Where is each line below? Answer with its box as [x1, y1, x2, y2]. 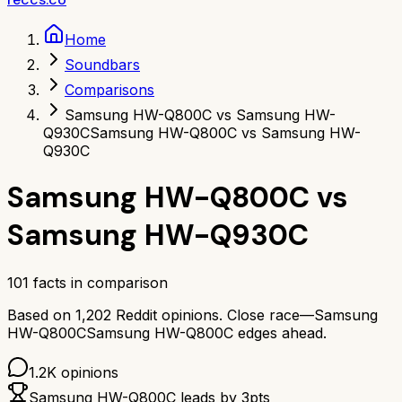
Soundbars [65, 56, 140, 74]
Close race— [227, 305, 314, 324]
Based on [7, 305, 75, 324]
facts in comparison [29, 273, 168, 292]
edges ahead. [238, 323, 327, 342]
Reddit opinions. [111, 305, 223, 324]
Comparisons [65, 81, 154, 99]
